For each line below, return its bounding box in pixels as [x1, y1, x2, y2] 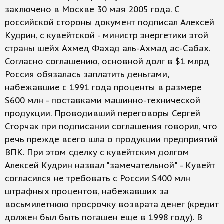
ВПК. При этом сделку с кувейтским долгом [5, 147, 189, 158]
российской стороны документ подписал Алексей [5, 17, 214, 28]
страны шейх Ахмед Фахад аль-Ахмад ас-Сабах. [5, 43, 210, 54]
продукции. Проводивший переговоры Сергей [5, 108, 200, 119]
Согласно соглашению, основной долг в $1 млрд [5, 56, 209, 67]
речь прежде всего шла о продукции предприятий [5, 134, 218, 145]
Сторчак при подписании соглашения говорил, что [5, 121, 217, 132]
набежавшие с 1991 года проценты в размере [5, 82, 202, 93]
